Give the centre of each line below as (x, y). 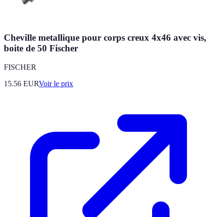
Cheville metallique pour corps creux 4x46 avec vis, (105, 38)
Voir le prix (56, 83)
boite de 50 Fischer (41, 48)
